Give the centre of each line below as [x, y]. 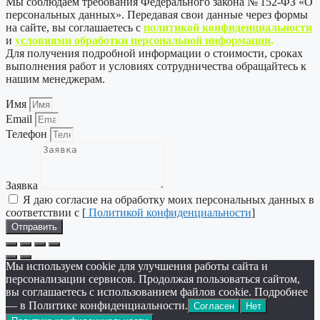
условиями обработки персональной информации [143, 41]
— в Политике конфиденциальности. [97, 306]
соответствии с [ [46, 213]
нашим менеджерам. [55, 79]
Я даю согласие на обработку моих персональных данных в [169, 200]
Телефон [28, 134]
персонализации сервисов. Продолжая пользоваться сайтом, [153, 279]
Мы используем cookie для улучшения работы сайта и [137, 266]
